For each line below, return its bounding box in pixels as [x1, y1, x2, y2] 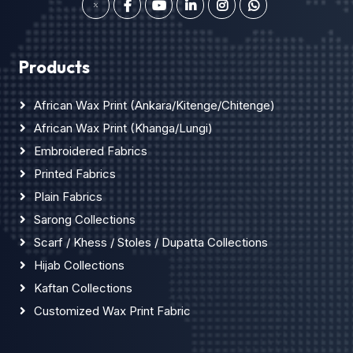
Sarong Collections [34, 212, 136, 228]
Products [19, 56, 90, 79]
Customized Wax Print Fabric [34, 303, 191, 319]
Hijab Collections [34, 258, 124, 273]
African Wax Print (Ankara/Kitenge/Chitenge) [34, 98, 275, 113]
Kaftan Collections [34, 281, 132, 296]
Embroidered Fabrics [34, 143, 147, 159]
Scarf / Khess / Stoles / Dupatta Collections [34, 235, 268, 251]
